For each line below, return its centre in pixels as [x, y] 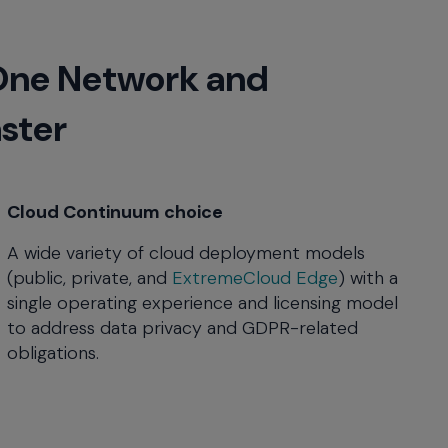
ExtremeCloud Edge [255, 278]
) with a [368, 278]
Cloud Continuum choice [115, 212]
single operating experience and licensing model [203, 303]
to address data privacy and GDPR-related [183, 328]
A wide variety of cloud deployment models [186, 253]
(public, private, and [90, 278]
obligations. [53, 353]
